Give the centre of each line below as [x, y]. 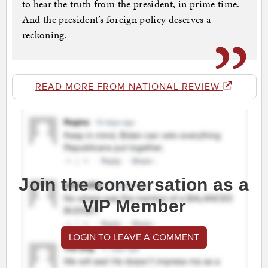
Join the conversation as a [134, 185]
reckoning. [44, 35]
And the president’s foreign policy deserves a [116, 19]
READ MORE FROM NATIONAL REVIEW [129, 87]
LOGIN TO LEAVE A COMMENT [134, 238]
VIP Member [134, 206]
